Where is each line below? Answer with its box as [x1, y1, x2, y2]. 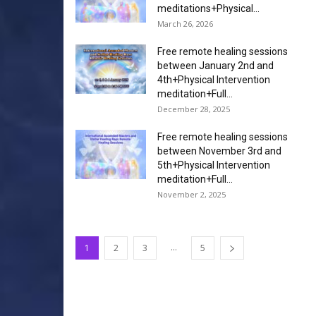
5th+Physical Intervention [157, 159, 270, 171]
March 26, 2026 [157, 18, 213, 29]
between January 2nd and [157, 60, 274, 71]
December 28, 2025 [157, 104, 230, 114]
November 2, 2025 [157, 189, 226, 200]
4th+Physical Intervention [157, 74, 270, 85]
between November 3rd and [157, 145, 281, 157]
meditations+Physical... [157, 3, 260, 14]
